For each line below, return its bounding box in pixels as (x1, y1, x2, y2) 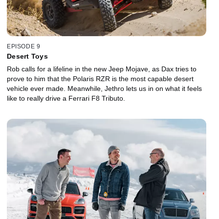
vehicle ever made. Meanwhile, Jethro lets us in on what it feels (7, 85, 202, 93)
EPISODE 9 (7, 43, 41, 50)
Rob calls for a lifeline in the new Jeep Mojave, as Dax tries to (7, 65, 197, 73)
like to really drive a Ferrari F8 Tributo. (7, 94, 125, 103)
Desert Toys (7, 52, 48, 61)
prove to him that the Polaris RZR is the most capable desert (7, 75, 194, 83)
